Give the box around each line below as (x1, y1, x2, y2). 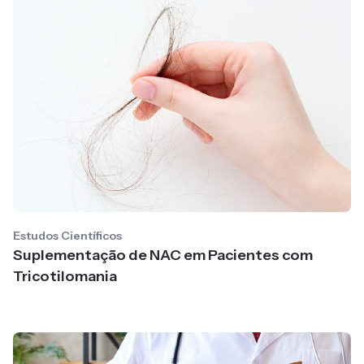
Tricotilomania (13, 267, 117, 285)
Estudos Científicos (13, 228, 122, 243)
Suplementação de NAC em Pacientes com (13, 246, 313, 264)
